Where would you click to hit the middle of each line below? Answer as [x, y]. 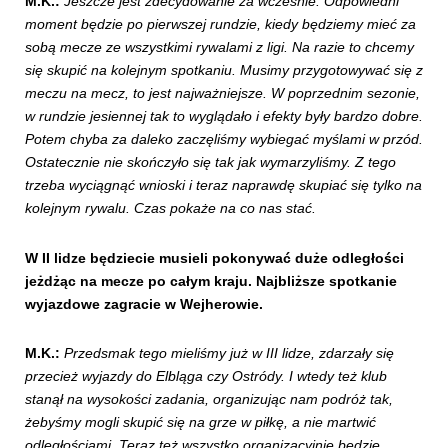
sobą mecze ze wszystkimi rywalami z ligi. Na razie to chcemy [219, 47]
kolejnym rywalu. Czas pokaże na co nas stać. [170, 208]
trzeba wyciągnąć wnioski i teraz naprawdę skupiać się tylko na [223, 185]
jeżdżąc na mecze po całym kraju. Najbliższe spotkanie [211, 280]
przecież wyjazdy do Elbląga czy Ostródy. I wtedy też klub [206, 376]
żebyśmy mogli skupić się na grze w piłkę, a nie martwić [200, 422]
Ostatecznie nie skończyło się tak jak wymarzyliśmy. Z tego [210, 162]
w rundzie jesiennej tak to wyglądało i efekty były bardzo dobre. [224, 116]
